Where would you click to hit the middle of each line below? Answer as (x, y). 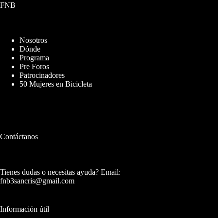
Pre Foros (34, 67)
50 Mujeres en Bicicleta (56, 84)
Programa (34, 58)
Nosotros (33, 40)
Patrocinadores (42, 75)
